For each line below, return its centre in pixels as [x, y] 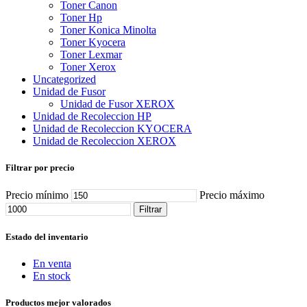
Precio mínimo [37, 195]
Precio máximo [232, 195]
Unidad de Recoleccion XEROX [105, 141]
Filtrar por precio [40, 168]
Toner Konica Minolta [108, 30]
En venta [52, 263]
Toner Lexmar [91, 55]
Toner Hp [81, 18]
